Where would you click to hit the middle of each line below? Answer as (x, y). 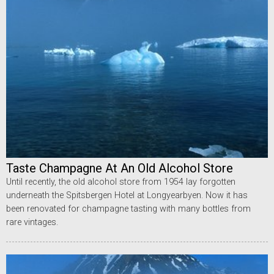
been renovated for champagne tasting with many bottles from (128, 209)
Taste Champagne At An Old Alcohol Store (120, 168)
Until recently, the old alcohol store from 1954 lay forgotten (121, 182)
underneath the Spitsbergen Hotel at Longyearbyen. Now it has (127, 196)
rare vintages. (32, 223)
